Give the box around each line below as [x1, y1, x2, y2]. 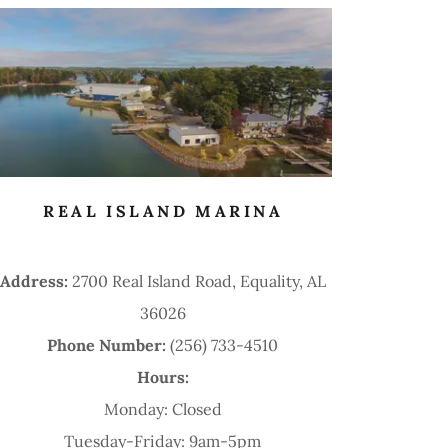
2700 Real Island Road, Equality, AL [71, 270, 326, 291]
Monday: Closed [103, 398, 222, 419]
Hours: [136, 366, 189, 387]
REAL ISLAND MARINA [43, 200, 283, 221]
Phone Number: [47, 334, 171, 355]
